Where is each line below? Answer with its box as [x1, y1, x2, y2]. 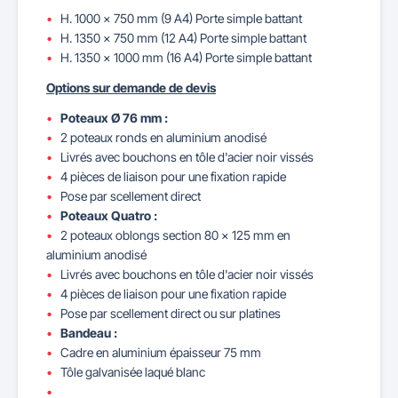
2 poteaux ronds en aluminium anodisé [60, 130, 267, 145]
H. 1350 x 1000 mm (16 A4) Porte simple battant [60, 50, 312, 65]
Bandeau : [60, 325, 117, 340]
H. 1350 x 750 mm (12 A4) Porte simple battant [60, 30, 306, 45]
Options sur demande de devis [46, 80, 216, 95]
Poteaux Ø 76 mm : [60, 110, 168, 125]
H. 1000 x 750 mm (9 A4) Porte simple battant [60, 11, 302, 26]
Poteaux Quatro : [60, 208, 157, 223]
